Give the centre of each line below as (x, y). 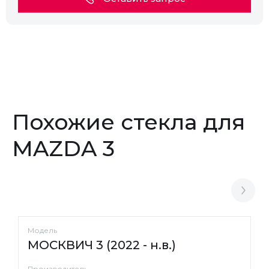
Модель (42, 230)
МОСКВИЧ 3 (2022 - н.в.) (102, 245)
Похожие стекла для (128, 122)
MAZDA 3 (63, 148)
